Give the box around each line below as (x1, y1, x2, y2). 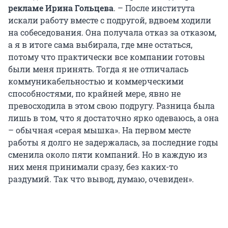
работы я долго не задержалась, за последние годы (8, 136, 218, 148)
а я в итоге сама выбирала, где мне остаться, (8, 39, 192, 50)
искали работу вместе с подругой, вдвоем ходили (8, 14, 211, 25)
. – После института (113, 2, 195, 13)
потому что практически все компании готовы (8, 51, 205, 62)
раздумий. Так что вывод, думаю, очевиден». (8, 173, 194, 184)
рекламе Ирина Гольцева (8, 2, 113, 13)
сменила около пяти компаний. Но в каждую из (8, 149, 207, 160)
